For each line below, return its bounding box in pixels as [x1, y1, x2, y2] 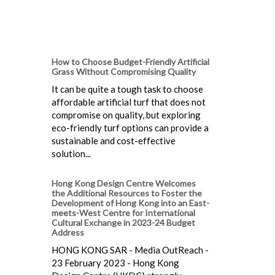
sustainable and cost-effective [52, 135, 176, 147]
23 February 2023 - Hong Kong [52, 257, 179, 269]
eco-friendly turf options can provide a [52, 122, 209, 134]
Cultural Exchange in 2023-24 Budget [52, 217, 195, 228]
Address [52, 227, 84, 238]
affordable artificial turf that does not [52, 96, 206, 108]
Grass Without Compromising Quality [52, 66, 196, 77]
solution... [52, 148, 91, 160]
